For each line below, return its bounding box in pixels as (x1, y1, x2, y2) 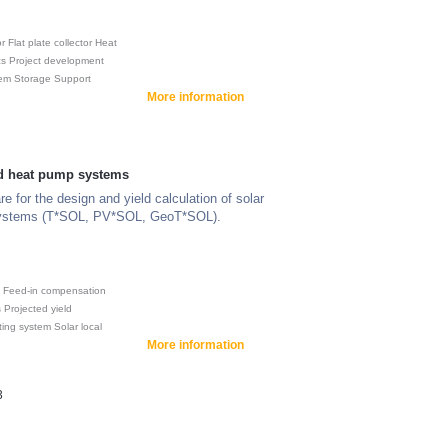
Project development (9, 55, 104, 66)
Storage (14, 73, 51, 84)
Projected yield (4, 303, 72, 314)
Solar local (54, 321, 102, 332)
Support (54, 73, 91, 84)
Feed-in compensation (3, 285, 106, 296)
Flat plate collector (8, 37, 92, 48)
